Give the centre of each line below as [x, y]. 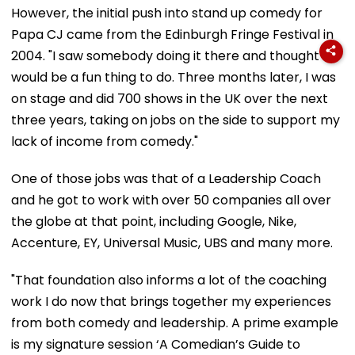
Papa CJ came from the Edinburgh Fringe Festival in [172, 34]
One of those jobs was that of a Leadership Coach [166, 178]
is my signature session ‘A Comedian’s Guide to [156, 344]
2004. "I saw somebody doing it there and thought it [171, 55]
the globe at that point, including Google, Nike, [154, 221]
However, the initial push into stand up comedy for [167, 13]
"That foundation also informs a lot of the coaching [169, 280]
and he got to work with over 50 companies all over [171, 200]
